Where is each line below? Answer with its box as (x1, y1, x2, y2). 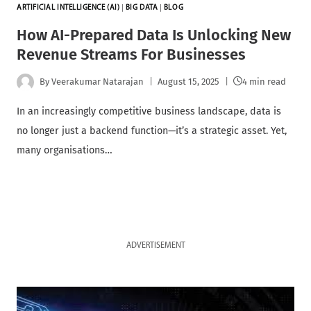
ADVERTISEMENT (126, 242, 185, 251)
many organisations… (17, 144, 112, 156)
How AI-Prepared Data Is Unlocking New (17, 25, 291, 44)
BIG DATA (125, 4, 158, 12)
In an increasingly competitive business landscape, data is (17, 105, 281, 117)
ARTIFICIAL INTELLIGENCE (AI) (17, 4, 120, 12)
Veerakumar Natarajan (51, 76, 144, 87)
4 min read (242, 76, 287, 87)
